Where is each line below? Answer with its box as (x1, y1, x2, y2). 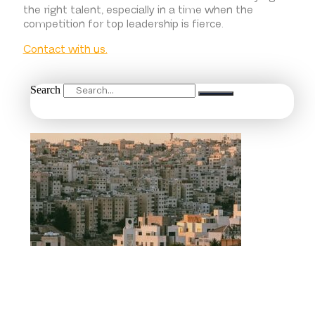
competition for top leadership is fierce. (22, 18, 224, 32)
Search (30, 83, 60, 96)
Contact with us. (22, 43, 108, 57)
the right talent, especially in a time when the (22, 4, 253, 18)
